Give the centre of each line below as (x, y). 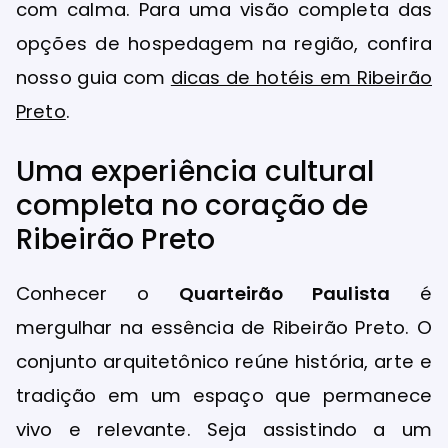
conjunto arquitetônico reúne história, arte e (224, 361)
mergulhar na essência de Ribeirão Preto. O (224, 327)
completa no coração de (192, 205)
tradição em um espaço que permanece (224, 395)
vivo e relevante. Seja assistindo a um (224, 429)
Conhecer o (97, 293)
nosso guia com (93, 77)
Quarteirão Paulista (284, 293)
